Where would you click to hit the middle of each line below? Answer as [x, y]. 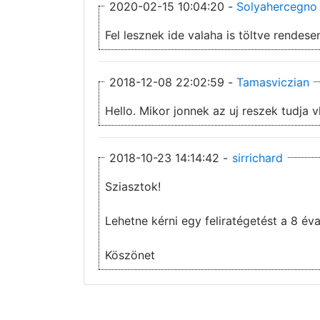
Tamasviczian [273, 82]
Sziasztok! [133, 186]
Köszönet [130, 255]
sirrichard [257, 157]
